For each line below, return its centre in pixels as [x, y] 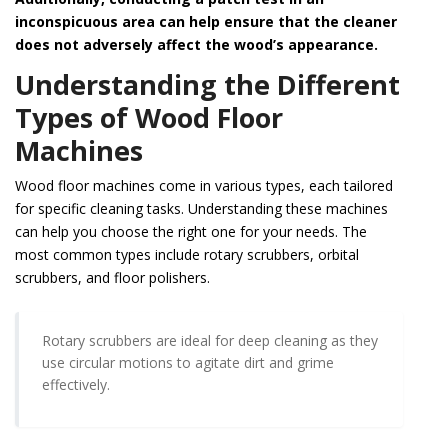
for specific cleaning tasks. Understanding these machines [201, 208]
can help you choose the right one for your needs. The [191, 231]
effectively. [76, 385]
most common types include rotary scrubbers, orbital [187, 254]
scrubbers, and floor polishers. [112, 277]
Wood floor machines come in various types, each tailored [204, 185]
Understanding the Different [207, 84]
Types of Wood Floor [149, 117]
